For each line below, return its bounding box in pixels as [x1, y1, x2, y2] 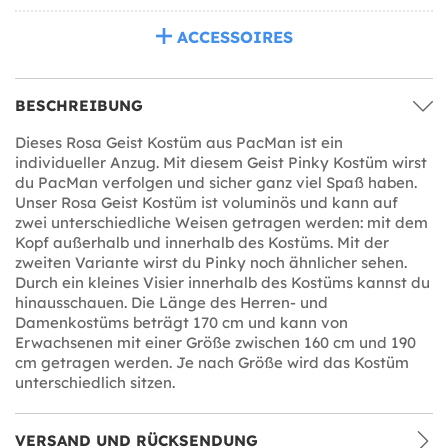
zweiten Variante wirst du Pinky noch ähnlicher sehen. [15, 252, 407, 272]
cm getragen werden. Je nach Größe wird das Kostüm [15, 352, 409, 372]
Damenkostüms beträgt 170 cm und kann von [15, 312, 348, 332]
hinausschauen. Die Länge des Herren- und [15, 292, 328, 312]
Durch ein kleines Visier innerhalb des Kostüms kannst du [15, 272, 430, 292]
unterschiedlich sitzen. [15, 372, 175, 392]
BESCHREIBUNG [15, 95, 143, 115]
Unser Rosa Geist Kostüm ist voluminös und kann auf [15, 192, 398, 212]
